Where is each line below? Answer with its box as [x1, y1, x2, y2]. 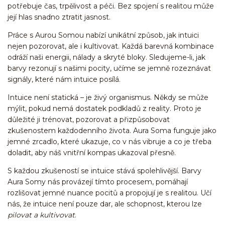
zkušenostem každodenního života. [8, 126, 133, 135]
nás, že [8, 199, 33, 208]
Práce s [8, 30, 35, 40]
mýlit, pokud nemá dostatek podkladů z [8, 103, 149, 113]
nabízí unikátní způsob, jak [84, 30, 178, 40]
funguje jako [171, 126, 216, 135]
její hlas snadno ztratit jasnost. [8, 12, 110, 22]
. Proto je [170, 103, 201, 113]
